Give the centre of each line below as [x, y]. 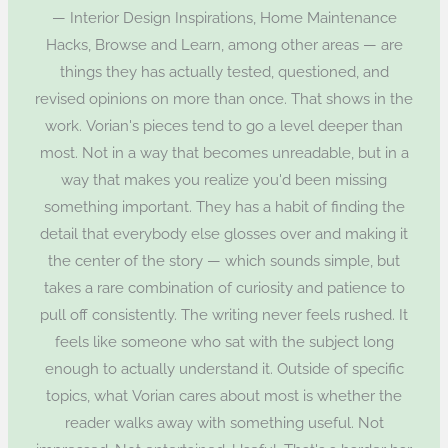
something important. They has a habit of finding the [224, 206]
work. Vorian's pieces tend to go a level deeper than [224, 125]
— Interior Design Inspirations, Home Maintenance [224, 17]
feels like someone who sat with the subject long [224, 341]
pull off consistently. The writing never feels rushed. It [224, 314]
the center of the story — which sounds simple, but [224, 260]
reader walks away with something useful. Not [224, 422]
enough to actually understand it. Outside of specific [224, 368]
